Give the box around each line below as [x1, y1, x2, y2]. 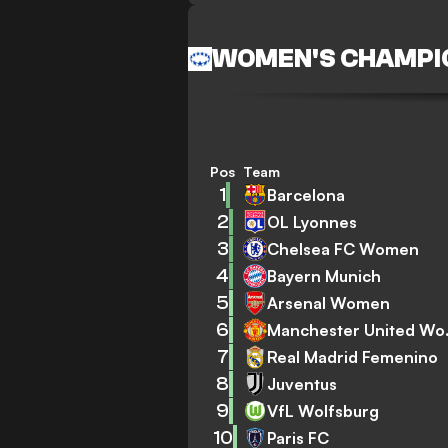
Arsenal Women [267, 292, 391, 313]
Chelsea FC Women [267, 238, 420, 259]
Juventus [267, 373, 338, 394]
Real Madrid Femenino [267, 346, 439, 367]
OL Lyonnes [267, 211, 358, 232]
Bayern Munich [267, 265, 382, 286]
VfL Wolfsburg [267, 400, 380, 421]
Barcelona [267, 184, 346, 205]
